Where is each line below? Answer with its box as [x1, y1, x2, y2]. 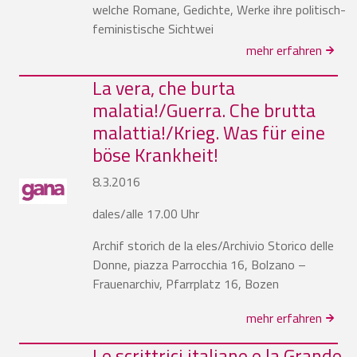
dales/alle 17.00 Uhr [92, 203, 199, 223]
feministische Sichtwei [92, 18, 214, 38]
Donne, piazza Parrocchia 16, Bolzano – [92, 254, 306, 274]
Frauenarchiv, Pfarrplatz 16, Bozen [92, 273, 279, 293]
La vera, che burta [92, 73, 235, 102]
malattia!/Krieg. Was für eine [92, 117, 325, 147]
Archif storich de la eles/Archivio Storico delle [92, 235, 334, 255]
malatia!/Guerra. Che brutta [92, 95, 316, 124]
